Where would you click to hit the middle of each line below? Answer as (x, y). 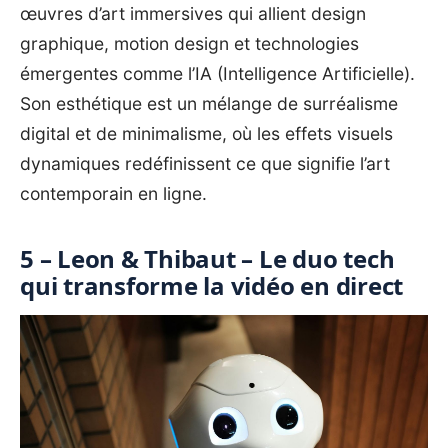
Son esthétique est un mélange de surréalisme (209, 104)
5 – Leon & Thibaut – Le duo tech (207, 259)
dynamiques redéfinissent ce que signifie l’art (205, 164)
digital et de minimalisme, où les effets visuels (206, 134)
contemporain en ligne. (113, 194)
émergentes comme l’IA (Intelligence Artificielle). (217, 74)
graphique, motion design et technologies (189, 44)
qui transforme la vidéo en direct (212, 286)
